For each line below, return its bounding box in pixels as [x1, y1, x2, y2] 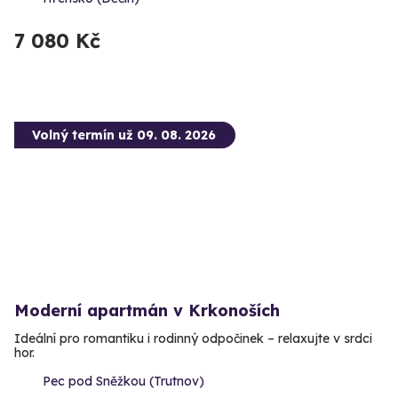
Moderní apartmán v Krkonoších [14, 300, 280, 322]
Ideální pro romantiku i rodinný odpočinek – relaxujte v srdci [14, 330, 372, 347]
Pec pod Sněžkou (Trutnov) [43, 373, 204, 390]
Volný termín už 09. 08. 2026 [32, 127, 216, 144]
